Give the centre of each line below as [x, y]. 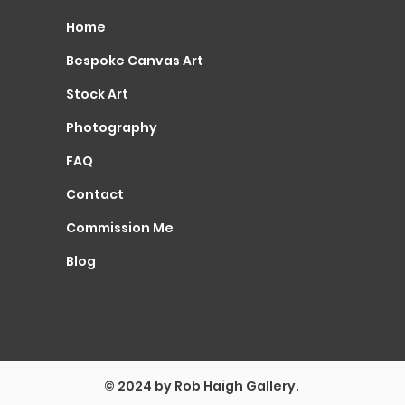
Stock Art [98, 94]
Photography [112, 127]
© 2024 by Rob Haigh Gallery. [202, 386]
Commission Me [120, 228]
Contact [95, 194]
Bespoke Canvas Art [135, 61]
